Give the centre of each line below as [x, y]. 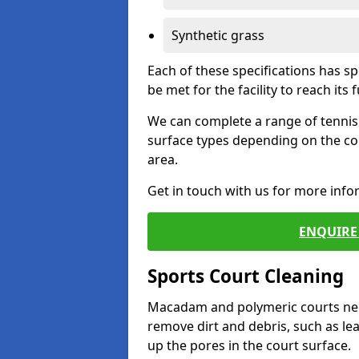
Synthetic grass [218, 35]
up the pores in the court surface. [249, 345]
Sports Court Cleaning [246, 276]
